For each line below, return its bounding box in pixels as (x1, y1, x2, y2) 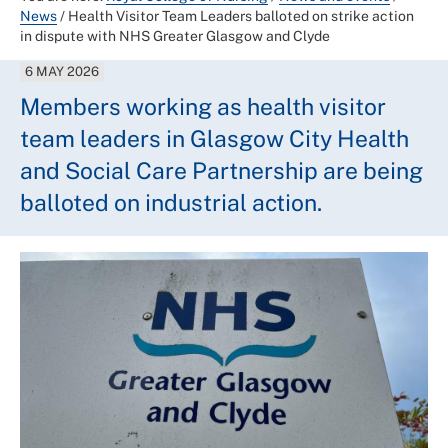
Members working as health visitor (20, 92, 386, 120)
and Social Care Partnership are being (20, 156, 423, 184)
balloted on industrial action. (20, 188, 322, 216)
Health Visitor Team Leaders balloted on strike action (68, 7, 414, 24)
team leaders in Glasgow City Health (20, 124, 409, 152)
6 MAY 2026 (25, 63, 100, 79)
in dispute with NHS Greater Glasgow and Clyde (20, 27, 330, 44)
